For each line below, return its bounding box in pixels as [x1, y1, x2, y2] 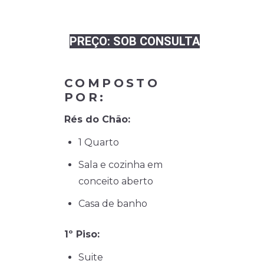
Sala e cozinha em [78, 159, 163, 171]
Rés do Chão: [64, 114, 130, 126]
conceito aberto [78, 176, 153, 187]
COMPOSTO [64, 76, 160, 91]
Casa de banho [78, 198, 147, 210]
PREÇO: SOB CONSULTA [70, 34, 200, 49]
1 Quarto [78, 137, 119, 148]
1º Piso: [64, 229, 100, 240]
